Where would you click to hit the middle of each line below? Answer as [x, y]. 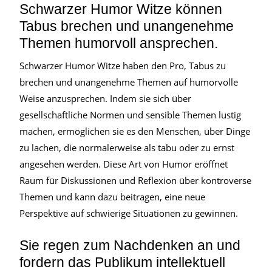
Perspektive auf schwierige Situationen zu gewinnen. [129, 213]
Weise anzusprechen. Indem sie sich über [105, 98]
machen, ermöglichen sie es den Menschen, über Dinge [135, 131]
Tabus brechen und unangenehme [127, 26]
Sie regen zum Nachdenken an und [130, 245]
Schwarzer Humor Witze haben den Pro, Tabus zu [123, 66]
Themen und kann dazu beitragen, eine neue [112, 197]
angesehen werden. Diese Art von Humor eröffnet [124, 164]
